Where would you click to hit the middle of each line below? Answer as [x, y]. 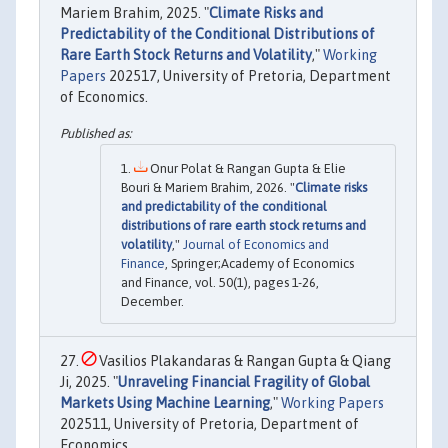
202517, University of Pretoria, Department [248, 76]
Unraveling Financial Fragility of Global [244, 381]
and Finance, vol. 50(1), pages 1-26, [220, 282]
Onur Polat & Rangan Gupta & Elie [246, 168]
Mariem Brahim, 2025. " [134, 13]
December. [152, 301]
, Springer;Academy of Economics [259, 263]
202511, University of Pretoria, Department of [209, 423]
